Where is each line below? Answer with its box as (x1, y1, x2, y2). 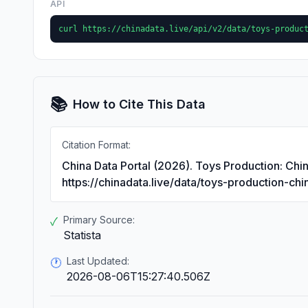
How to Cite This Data (73, 97, 206, 111)
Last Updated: (67, 255, 129, 267)
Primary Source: (63, 214, 135, 225)
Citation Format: (62, 139, 131, 151)
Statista (63, 228, 101, 242)
